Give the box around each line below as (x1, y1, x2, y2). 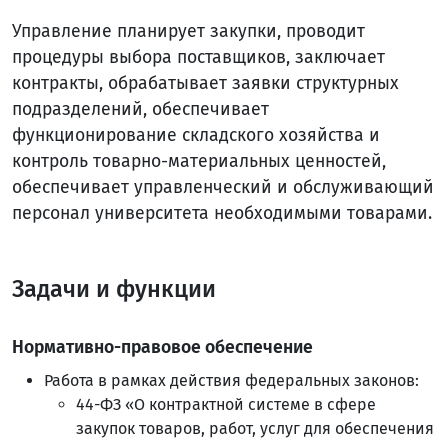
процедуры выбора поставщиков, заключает (12, 47, 385, 68)
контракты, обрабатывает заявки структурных (12, 73, 399, 94)
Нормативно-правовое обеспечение (12, 337, 313, 358)
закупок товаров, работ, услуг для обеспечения (76, 419, 434, 438)
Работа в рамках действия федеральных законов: (44, 371, 419, 390)
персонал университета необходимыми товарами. (12, 203, 432, 224)
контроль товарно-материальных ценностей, (12, 151, 386, 172)
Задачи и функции (12, 275, 216, 303)
